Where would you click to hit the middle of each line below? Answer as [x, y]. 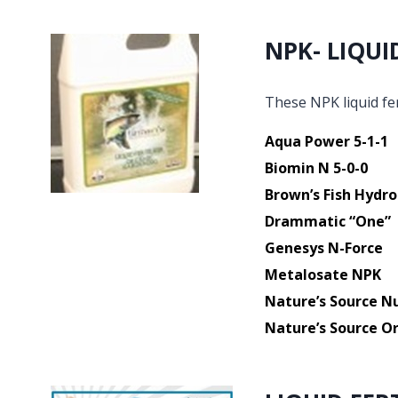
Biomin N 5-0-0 [316, 167]
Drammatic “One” [327, 221]
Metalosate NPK [322, 274]
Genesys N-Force [323, 247]
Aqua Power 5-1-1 [326, 141]
